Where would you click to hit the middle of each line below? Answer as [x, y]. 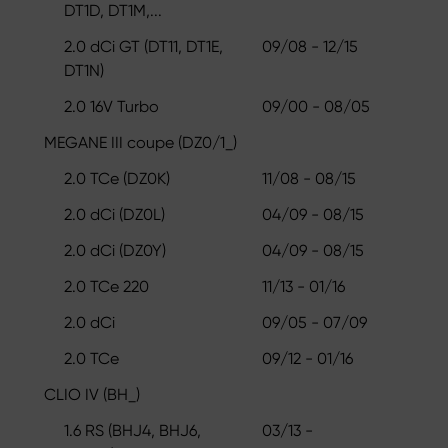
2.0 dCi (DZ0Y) [115, 250]
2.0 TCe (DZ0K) [117, 178]
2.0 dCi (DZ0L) [114, 214]
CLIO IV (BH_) [92, 394]
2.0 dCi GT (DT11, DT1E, [143, 46]
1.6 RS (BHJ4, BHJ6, [132, 430]
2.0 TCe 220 [106, 286]
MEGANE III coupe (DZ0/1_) [140, 142]
